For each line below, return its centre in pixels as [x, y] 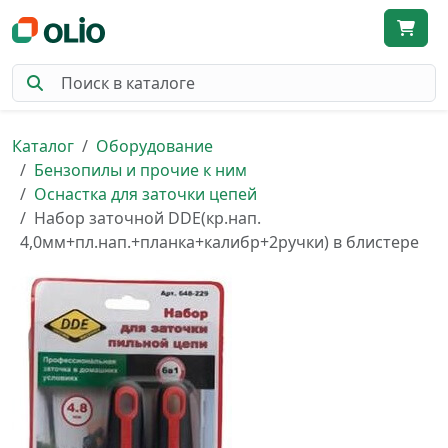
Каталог [43, 146]
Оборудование [154, 146]
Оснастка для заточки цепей [145, 194]
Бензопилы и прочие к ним [140, 170]
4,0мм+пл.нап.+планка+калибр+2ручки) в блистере [219, 242]
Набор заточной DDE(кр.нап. [147, 218]
